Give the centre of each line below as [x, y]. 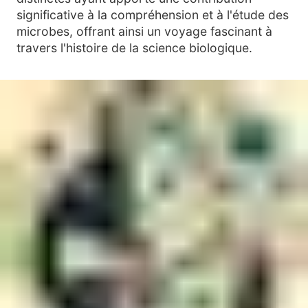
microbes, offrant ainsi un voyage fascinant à [144, 31]
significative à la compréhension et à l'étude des [153, 15]
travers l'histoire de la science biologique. [134, 48]
